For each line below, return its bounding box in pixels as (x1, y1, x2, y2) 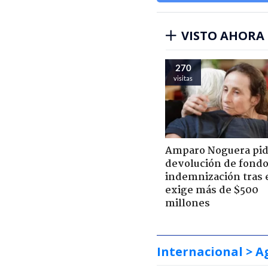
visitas (173, 74, 193, 82)
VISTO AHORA (181, 27, 264, 44)
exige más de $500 (165, 182, 258, 199)
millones (165, 195, 210, 212)
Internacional (157, 243, 243, 260)
